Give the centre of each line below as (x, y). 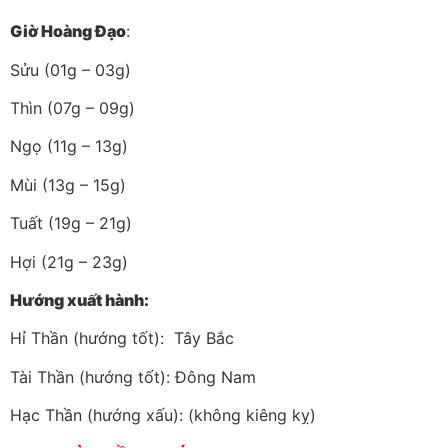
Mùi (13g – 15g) (68, 184)
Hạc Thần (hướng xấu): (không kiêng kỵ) (163, 415)
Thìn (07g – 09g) (72, 108)
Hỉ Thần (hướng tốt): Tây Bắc (122, 338)
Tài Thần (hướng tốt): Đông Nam (133, 376)
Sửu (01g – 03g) (70, 69)
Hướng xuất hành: (79, 299)
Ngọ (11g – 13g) (69, 146)
